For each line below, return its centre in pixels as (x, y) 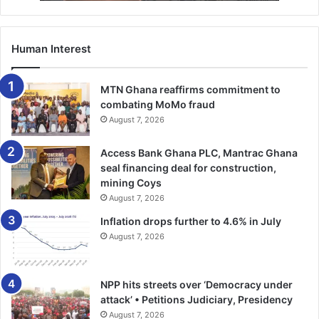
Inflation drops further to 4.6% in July (191, 221)
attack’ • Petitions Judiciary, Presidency (197, 299)
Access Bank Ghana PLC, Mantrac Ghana (199, 152)
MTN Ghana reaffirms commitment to (190, 89)
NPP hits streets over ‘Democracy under (197, 284)
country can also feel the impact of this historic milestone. (157, 14)
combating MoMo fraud (158, 104)
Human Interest (51, 48)
